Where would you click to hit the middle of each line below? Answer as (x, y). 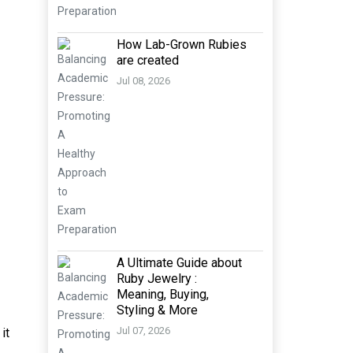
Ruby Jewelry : (157, 279)
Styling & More (157, 310)
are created (148, 60)
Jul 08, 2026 (143, 81)
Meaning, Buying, (163, 294)
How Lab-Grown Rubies (182, 45)
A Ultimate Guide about (179, 263)
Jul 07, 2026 (143, 331)
